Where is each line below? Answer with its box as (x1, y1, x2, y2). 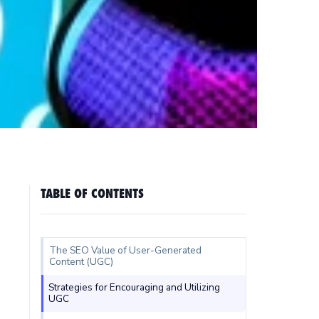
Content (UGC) (49, 255, 114, 268)
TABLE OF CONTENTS (41, 186, 145, 201)
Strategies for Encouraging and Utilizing (48, 281, 221, 294)
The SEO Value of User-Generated (49, 244, 202, 257)
